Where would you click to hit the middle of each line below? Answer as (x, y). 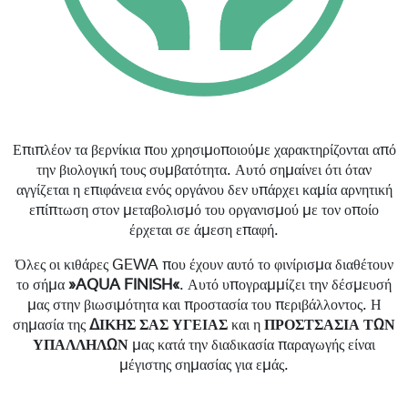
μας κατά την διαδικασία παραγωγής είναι (252, 346)
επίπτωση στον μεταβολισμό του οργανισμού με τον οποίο (204, 211)
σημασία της (51, 326)
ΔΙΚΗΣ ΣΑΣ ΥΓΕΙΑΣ (158, 326)
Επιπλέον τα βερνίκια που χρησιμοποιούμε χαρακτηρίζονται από (204, 151)
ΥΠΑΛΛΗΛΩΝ (81, 346)
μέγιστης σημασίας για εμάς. (204, 366)
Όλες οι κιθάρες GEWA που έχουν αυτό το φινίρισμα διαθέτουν (204, 265)
